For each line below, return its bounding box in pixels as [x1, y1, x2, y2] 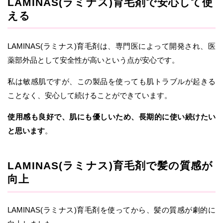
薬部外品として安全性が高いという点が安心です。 [7, 56, 179, 65]
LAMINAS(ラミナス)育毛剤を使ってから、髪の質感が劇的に [7, 205, 216, 214]
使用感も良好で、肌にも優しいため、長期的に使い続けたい [7, 112, 216, 121]
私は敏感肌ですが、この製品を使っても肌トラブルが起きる [7, 77, 216, 86]
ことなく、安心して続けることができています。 [7, 91, 172, 100]
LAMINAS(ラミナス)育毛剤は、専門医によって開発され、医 [7, 42, 216, 51]
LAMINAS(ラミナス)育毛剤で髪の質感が [7, 160, 214, 172]
